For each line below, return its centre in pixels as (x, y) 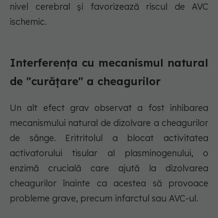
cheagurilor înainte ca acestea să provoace (109, 183)
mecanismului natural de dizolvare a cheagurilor (109, 123)
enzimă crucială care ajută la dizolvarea (109, 168)
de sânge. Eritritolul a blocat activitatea (109, 138)
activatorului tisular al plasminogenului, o (109, 153)
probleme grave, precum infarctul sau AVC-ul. (104, 199)
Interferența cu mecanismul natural (109, 63)
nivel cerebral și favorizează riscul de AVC (109, 7)
